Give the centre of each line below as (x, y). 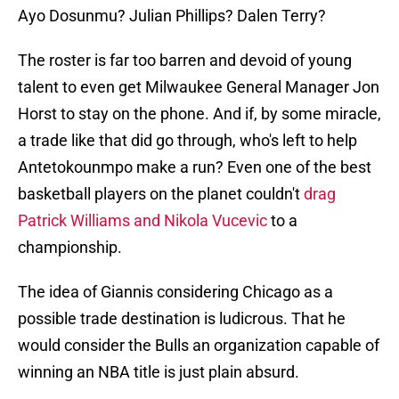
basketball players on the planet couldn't (161, 194)
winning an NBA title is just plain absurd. (159, 372)
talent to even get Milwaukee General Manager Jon (199, 87)
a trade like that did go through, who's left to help (187, 141)
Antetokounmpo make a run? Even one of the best (195, 167)
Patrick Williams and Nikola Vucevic (142, 221)
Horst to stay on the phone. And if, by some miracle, (199, 114)
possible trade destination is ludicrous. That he (182, 319)
